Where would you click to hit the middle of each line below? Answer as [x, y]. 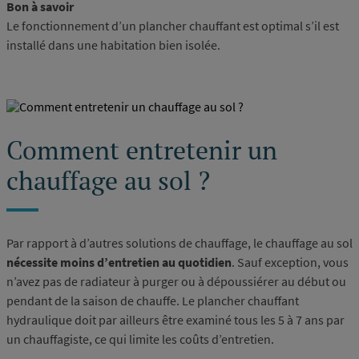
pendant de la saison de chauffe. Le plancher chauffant [153, 300]
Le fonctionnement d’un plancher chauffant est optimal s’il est [173, 25]
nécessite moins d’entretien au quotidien [119, 262]
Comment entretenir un [142, 150]
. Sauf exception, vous [290, 262]
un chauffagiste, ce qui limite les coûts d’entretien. [140, 339]
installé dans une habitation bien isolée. [113, 44]
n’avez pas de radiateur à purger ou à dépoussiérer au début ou [176, 281]
